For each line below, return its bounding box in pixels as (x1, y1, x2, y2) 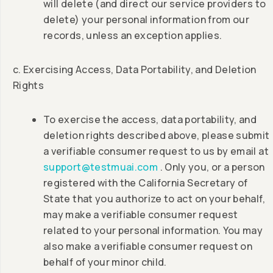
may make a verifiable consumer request (43, 208, 238, 222)
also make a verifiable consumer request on (43, 239, 253, 253)
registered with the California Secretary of (43, 176, 248, 190)
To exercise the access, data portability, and (43, 113, 257, 127)
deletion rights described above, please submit (43, 129, 270, 143)
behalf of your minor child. (43, 255, 167, 269)
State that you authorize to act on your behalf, (43, 192, 265, 206)
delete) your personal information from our (43, 13, 250, 27)
